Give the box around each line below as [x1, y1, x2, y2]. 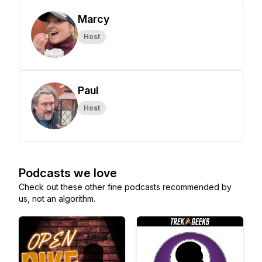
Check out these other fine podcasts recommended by [19, 182, 232, 192]
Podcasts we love [19, 166, 117, 180]
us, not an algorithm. [19, 194, 95, 204]
